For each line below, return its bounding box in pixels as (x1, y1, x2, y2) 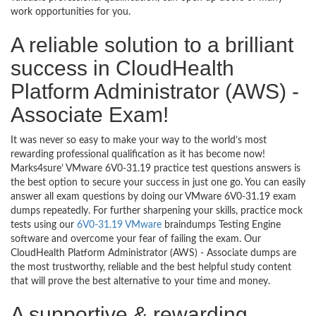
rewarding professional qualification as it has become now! (11, 150, 265, 159)
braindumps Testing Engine (162, 220, 281, 230)
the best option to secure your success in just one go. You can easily (11, 178, 305, 188)
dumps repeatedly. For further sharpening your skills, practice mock (11, 206, 303, 216)
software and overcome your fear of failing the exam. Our (11, 234, 261, 244)
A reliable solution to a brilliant (11, 33, 293, 56)
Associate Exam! (11, 103, 169, 126)
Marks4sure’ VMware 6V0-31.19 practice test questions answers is (11, 164, 300, 174)
